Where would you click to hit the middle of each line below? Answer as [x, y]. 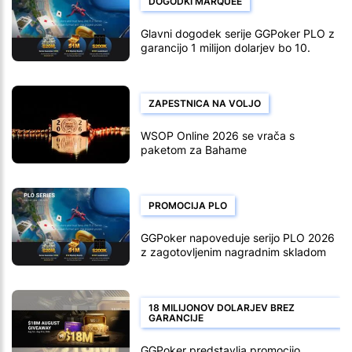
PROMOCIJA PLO [188, 205]
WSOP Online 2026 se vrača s [218, 135]
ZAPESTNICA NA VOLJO [205, 103]
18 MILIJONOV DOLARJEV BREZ [222, 307]
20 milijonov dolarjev [193, 266]
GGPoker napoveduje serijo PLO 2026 [238, 237]
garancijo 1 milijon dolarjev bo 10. [225, 47]
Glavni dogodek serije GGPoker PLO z [238, 33]
